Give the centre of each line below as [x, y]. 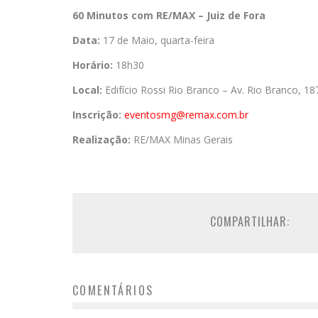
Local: [89, 90]
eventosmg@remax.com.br [186, 115]
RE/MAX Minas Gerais [183, 139]
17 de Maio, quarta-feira [157, 40]
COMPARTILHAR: [250, 221]
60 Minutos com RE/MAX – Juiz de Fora [169, 15]
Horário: [93, 65]
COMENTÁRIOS [113, 290]
